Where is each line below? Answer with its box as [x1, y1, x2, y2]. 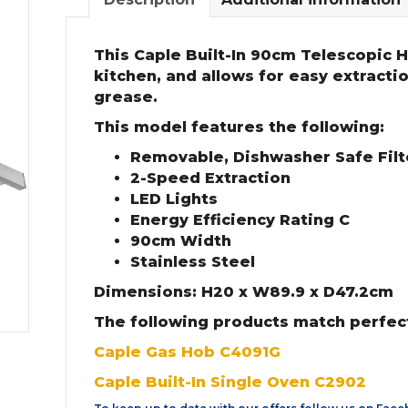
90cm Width [130, 232, 231, 250]
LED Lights [130, 190, 218, 209]
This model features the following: [94, 118, 384, 137]
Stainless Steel [130, 253, 255, 271]
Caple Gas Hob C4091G [94, 343, 280, 362]
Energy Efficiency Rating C [130, 211, 350, 229]
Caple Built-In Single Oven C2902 [94, 373, 366, 392]
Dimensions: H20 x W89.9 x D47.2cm [94, 283, 393, 301]
